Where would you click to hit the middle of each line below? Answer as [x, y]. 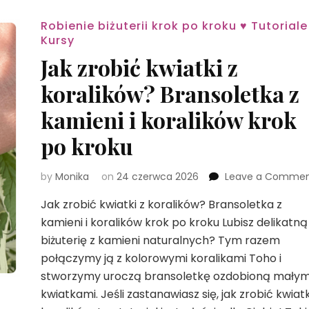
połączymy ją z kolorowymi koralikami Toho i [161, 258]
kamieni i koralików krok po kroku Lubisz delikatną [174, 222]
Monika [72, 177]
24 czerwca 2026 [158, 177]
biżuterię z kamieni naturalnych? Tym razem [160, 240]
